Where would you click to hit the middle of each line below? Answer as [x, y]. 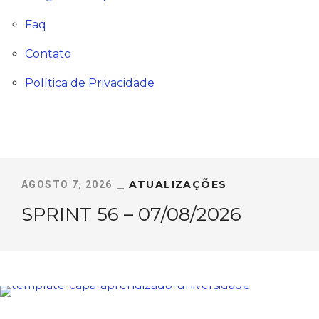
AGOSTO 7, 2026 [67, 184]
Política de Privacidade [90, 83]
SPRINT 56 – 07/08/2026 [131, 214]
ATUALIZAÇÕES [178, 184]
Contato [48, 54]
